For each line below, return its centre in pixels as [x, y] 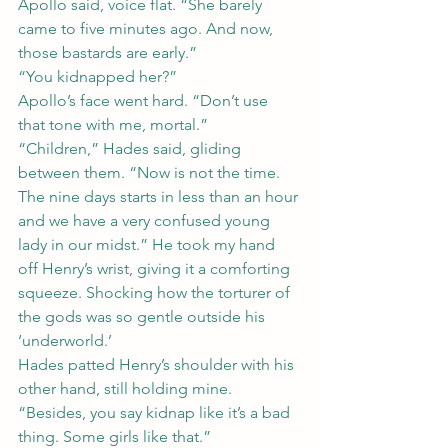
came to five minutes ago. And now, [147, 28]
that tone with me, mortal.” [113, 124]
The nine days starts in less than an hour [160, 196]
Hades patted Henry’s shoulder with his [158, 364]
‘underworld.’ [65, 340]
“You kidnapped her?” [97, 76]
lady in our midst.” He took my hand [148, 244]
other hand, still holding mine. [127, 388]
